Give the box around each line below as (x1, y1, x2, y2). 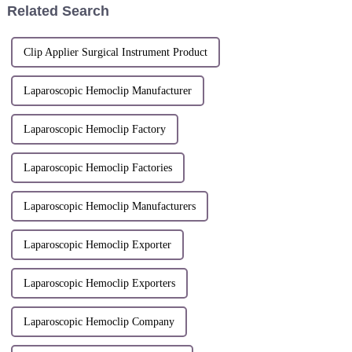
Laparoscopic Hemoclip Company (23, 316, 174, 328)
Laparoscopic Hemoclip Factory (23, 123, 166, 136)
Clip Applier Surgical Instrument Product (23, 46, 207, 59)
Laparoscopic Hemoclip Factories (23, 162, 172, 174)
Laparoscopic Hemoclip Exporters (23, 277, 175, 290)
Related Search (6, 3, 109, 20)
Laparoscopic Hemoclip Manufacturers (23, 200, 196, 213)
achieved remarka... (192, 4, 275, 16)
